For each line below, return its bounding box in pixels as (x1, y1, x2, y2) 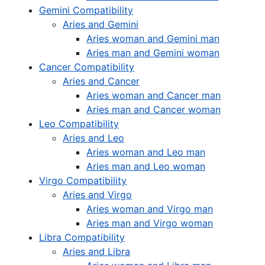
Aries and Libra (63, 245, 130, 257)
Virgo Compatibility (39, 174, 127, 186)
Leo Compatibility (39, 118, 119, 130)
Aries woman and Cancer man (86, 89, 221, 101)
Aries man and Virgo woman (86, 217, 213, 229)
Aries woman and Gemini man (86, 33, 219, 44)
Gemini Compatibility (39, 4, 133, 16)
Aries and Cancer (63, 75, 140, 87)
